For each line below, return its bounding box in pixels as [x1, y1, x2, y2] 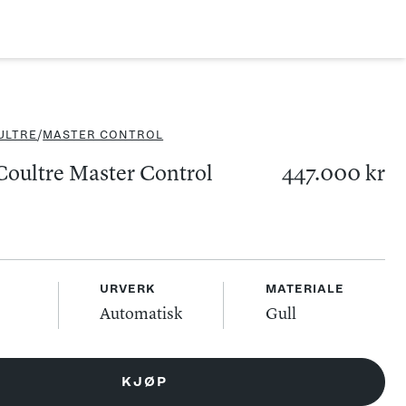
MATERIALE [265, 283, 344, 295]
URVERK [100, 283, 157, 295]
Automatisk [100, 306, 183, 323]
